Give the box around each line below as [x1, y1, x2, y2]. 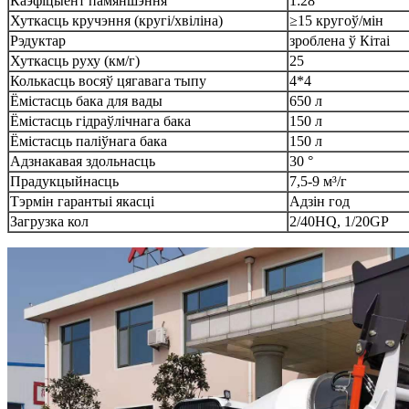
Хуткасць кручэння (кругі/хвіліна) [10, 12, 223, 28]
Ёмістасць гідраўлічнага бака [10, 112, 191, 129]
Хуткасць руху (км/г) [10, 52, 140, 68]
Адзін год [289, 193, 350, 209]
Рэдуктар [10, 32, 66, 48]
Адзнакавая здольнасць [10, 152, 155, 169]
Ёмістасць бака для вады [10, 92, 163, 109]
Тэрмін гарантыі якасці [10, 193, 154, 209]
